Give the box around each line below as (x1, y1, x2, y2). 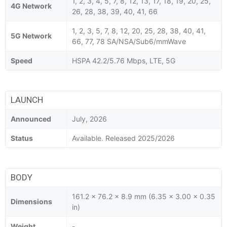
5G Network (11, 31, 52, 40)
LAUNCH (11, 94, 43, 105)
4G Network (11, 1, 52, 10)
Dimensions (11, 197, 52, 206)
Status (11, 133, 33, 142)
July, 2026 (72, 114, 107, 123)
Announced (11, 114, 51, 123)
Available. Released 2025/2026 (72, 133, 175, 142)
